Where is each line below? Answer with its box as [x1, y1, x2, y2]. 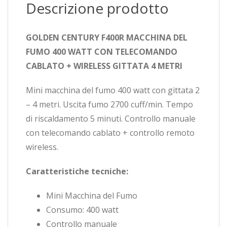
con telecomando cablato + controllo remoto [26, 127, 195, 139]
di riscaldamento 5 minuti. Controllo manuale [26, 113, 196, 125]
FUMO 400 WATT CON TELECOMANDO [26, 46, 177, 58]
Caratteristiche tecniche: [26, 166, 128, 177]
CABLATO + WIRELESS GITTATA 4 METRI [26, 60, 182, 72]
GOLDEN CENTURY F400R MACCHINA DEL [26, 32, 187, 44]
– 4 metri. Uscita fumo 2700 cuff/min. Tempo [26, 99, 193, 110]
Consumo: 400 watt [46, 204, 119, 216]
